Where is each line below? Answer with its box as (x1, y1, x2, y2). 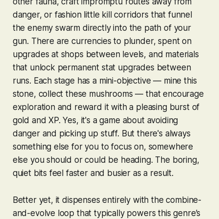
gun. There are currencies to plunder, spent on (12, 36, 192, 46)
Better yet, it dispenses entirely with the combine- (12, 195, 202, 205)
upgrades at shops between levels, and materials (12, 49, 199, 60)
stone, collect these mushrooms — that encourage (12, 89, 204, 99)
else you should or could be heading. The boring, (12, 155, 199, 165)
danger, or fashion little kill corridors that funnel (12, 10, 192, 20)
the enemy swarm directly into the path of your (12, 23, 191, 33)
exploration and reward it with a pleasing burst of (12, 102, 200, 112)
